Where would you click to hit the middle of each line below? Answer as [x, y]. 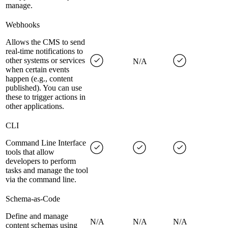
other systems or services [45, 61]
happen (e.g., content [39, 79]
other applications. [35, 106]
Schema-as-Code [33, 199]
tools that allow [30, 152]
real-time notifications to [44, 51]
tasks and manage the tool [47, 170]
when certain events [37, 70]
